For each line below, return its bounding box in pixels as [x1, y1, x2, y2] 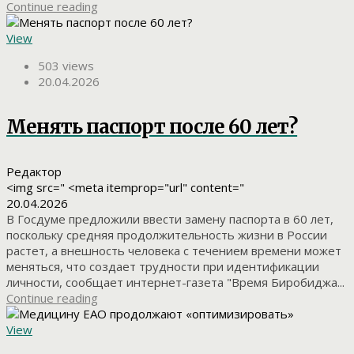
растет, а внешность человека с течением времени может [6, 243, 341, 259]
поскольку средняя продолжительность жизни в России [6, 227, 327, 243]
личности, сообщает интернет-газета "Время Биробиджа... [6, 274, 345, 291]
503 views [38, 57, 94, 73]
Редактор [6, 164, 62, 180]
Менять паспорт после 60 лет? [6, 114, 298, 139]
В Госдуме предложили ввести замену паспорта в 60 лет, [6, 211, 333, 228]
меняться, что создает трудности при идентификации [6, 258, 319, 275]
